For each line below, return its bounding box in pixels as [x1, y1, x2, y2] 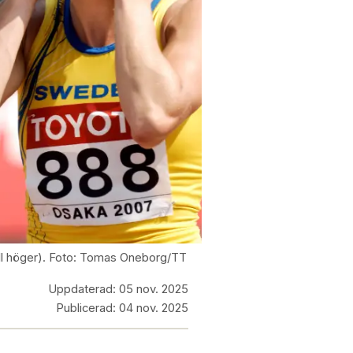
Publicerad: [56, 301, 116, 315]
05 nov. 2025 [119, 282, 188, 296]
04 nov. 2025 [119, 301, 188, 315]
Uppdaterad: [48, 282, 116, 296]
